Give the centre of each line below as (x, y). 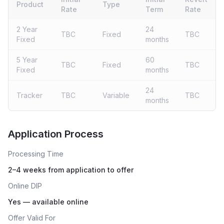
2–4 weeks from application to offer (71, 170)
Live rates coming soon (52, 118)
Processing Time (36, 154)
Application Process (56, 134)
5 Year (27, 60)
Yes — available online (48, 202)
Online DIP (25, 186)
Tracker (29, 95)
